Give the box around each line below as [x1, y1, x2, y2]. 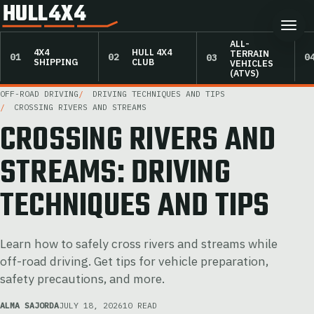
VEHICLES [230, 57, 274, 69]
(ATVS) [230, 67, 259, 78]
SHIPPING [34, 56, 79, 68]
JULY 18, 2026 [59, 299, 123, 310]
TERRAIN [230, 47, 270, 59]
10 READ [123, 299, 157, 310]
